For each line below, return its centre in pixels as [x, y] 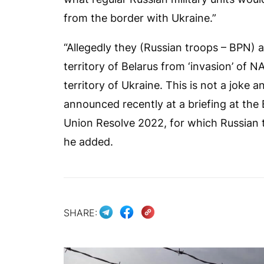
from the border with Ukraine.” [140, 18]
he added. [88, 142]
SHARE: [80, 212]
